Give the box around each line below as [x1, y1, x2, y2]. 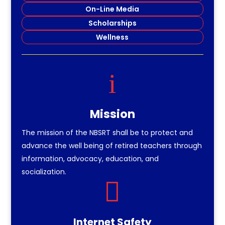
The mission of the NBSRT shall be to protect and [21, 127, 193, 138]
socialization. [21, 166, 66, 177]
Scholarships [88, 18, 137, 28]
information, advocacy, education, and [21, 153, 159, 164]
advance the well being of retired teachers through [21, 140, 202, 151]
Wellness [96, 32, 129, 42]
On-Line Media [85, 4, 140, 14]
